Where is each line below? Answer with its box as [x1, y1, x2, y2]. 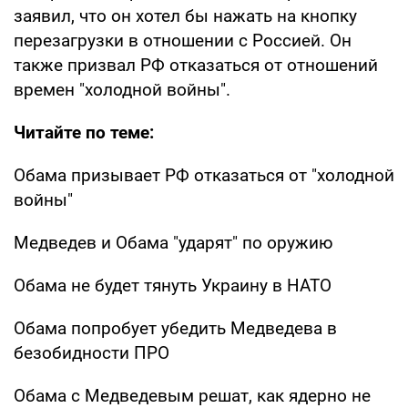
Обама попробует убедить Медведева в [14, 317, 337, 339]
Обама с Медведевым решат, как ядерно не [14, 384, 371, 406]
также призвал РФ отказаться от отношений [14, 54, 378, 76]
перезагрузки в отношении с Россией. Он [14, 29, 352, 51]
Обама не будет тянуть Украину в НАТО [14, 274, 331, 296]
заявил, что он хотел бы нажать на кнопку [14, 5, 357, 26]
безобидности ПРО [14, 342, 169, 363]
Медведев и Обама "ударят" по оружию [14, 231, 333, 253]
